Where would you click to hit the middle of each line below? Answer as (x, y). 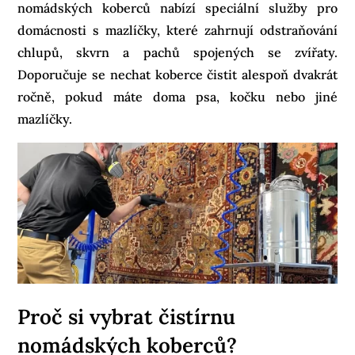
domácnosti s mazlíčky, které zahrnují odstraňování (177, 30)
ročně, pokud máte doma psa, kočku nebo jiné (177, 96)
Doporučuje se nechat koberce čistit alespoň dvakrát (177, 74)
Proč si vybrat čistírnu (127, 316)
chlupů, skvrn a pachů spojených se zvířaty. (177, 52)
